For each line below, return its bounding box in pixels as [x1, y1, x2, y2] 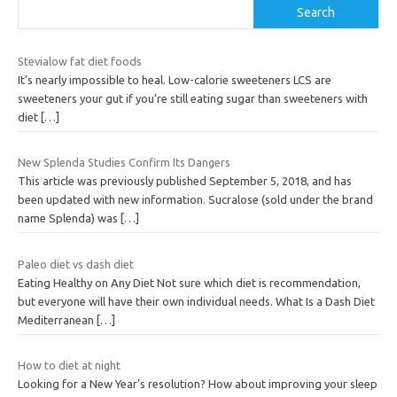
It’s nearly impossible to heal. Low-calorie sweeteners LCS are [18, 73, 331, 86]
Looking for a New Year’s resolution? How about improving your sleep [18, 378, 378, 391]
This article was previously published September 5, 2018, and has [18, 175, 352, 188]
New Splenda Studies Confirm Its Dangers [18, 156, 230, 169]
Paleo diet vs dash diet [18, 257, 134, 270]
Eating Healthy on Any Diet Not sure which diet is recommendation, [18, 276, 361, 289]
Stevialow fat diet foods [18, 54, 142, 67]
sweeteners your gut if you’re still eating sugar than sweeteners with [18, 91, 368, 105]
